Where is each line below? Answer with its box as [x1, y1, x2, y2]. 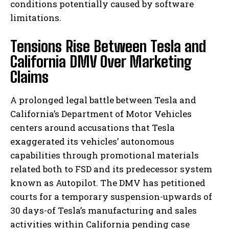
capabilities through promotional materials [10, 149, 199, 162]
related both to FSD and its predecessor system [10, 163, 212, 175]
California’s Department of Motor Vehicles [10, 108, 192, 120]
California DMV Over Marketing [10, 52, 192, 71]
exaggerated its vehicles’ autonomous [10, 135, 174, 148]
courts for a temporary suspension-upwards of [10, 191, 212, 203]
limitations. [10, 12, 61, 24]
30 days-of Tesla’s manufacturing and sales [10, 204, 197, 217]
